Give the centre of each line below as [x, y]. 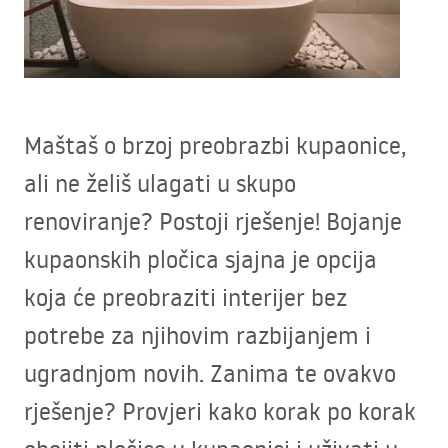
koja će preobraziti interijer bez [185, 297]
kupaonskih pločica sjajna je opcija [200, 259]
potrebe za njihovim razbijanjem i [197, 335]
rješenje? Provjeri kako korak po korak [220, 411]
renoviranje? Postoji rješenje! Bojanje [213, 221]
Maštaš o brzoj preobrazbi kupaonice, [215, 145]
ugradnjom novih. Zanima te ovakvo [210, 373]
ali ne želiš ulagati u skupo [160, 183]
